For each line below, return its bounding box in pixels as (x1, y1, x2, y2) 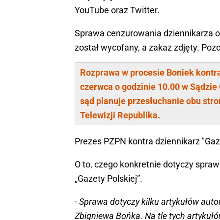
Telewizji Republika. (80, 110, 160, 120)
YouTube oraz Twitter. (75, 4, 160, 15)
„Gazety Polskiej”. (75, 173, 142, 184)
